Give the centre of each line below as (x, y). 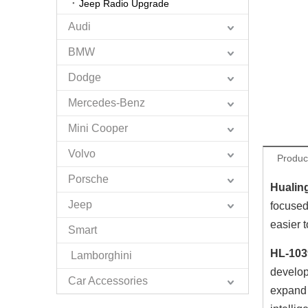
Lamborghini (100, 255)
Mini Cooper (98, 128)
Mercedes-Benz (107, 103)
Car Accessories (108, 281)
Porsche (88, 179)
